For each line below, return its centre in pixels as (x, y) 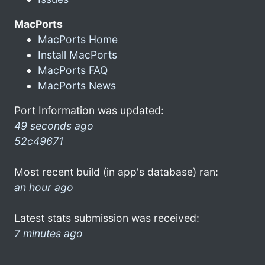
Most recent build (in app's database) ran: (116, 172)
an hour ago (44, 187)
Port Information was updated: (89, 110)
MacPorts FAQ (73, 70)
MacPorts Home (78, 39)
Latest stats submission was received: (107, 218)
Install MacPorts (77, 54)
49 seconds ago (54, 125)
